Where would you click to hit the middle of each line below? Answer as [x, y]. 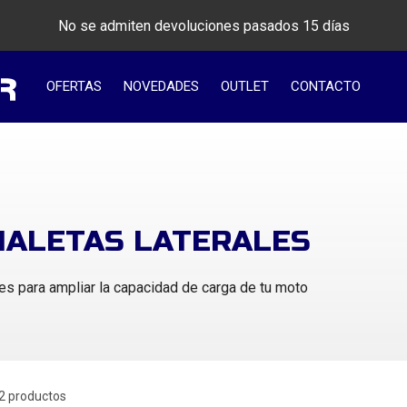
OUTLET [245, 87]
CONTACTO [326, 87]
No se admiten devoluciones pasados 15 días [203, 25]
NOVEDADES [161, 87]
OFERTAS [74, 87]
